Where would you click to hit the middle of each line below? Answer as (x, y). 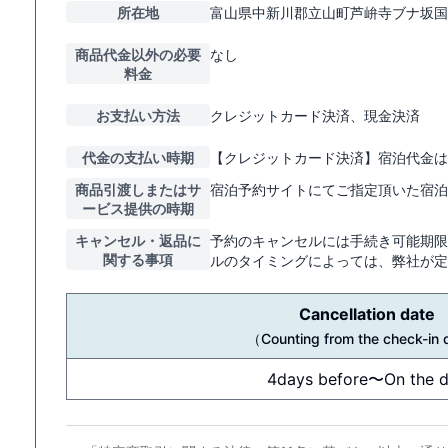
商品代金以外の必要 (138, 54)
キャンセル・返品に (138, 240)
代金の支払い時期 (138, 157)
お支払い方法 (138, 115)
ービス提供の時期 (138, 208)
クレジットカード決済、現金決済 (315, 115)
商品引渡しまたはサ (138, 189)
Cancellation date (366, 313)
